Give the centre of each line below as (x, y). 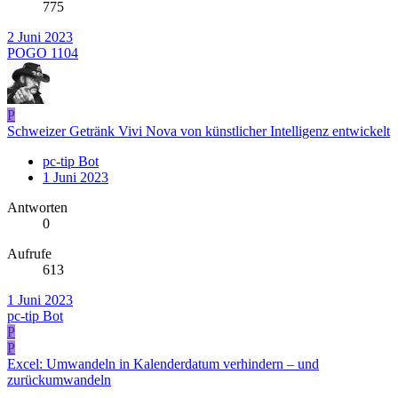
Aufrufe (29, 254)
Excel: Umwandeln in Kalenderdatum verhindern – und (163, 364)
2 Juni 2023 (40, 37)
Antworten (37, 208)
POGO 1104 (43, 53)
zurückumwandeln (59, 380)
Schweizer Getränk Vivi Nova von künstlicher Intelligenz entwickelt (199, 131)
